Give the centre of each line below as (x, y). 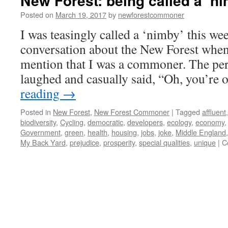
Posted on (37, 15)
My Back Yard (43, 142)
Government (40, 132)
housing (124, 132)
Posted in (36, 112)
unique (205, 142)
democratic (105, 122)
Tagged (188, 112)
